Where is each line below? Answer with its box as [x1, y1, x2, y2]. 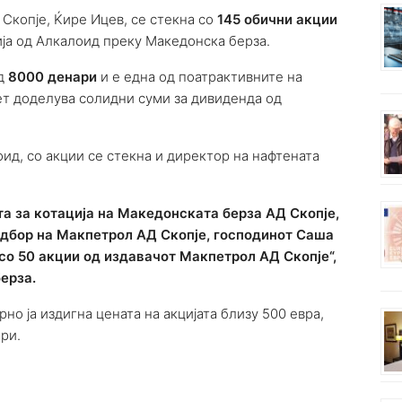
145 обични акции [217, 11, 337, 29]
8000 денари [8, 68, 97, 86]
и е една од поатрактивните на [97, 68, 302, 86]
